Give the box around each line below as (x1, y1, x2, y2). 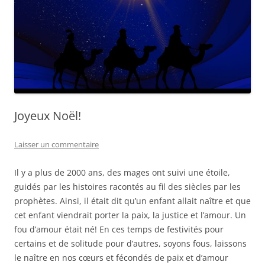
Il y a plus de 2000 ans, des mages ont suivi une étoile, (14, 166, 230, 178)
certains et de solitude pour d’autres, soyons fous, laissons (14, 237, 247, 249)
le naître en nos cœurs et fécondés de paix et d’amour (14, 251, 228, 263)
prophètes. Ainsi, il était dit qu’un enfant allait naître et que (14, 195, 251, 206)
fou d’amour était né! (14, 223, 99, 235)
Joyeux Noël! (14, 107, 81, 124)
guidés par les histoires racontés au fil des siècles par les (14, 180, 241, 192)
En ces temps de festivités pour (99, 223, 224, 235)
